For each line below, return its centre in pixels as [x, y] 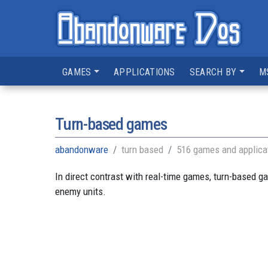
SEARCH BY [213, 72]
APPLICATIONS [144, 72]
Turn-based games [111, 124]
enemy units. [80, 191]
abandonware [82, 150]
